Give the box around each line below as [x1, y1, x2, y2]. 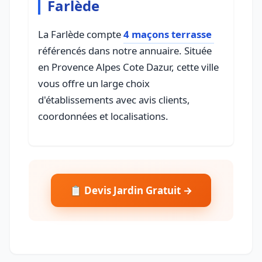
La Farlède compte [38, 27, 123, 41]
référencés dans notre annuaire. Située [38, 43, 212, 57]
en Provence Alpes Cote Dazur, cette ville [38, 60, 219, 74]
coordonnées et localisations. [38, 109, 168, 123]
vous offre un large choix [38, 76, 150, 90]
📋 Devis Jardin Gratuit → [70, 183, 192, 197]
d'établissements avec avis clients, [38, 92, 190, 106]
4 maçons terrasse [123, 27, 212, 41]
